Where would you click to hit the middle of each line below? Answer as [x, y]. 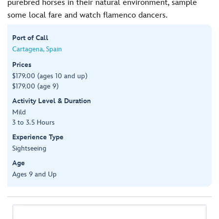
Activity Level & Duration [52, 101]
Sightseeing [29, 148]
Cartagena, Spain [37, 49]
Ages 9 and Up [34, 174]
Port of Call [30, 38]
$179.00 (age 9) [35, 86]
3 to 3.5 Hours [33, 122]
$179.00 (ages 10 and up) [50, 76]
